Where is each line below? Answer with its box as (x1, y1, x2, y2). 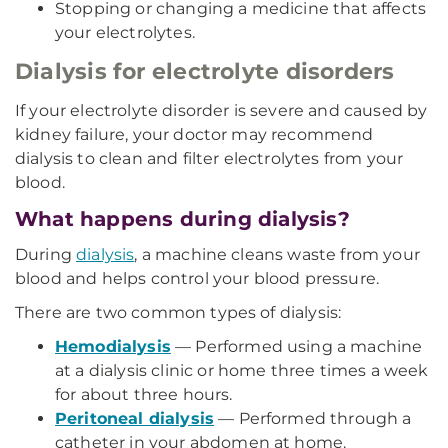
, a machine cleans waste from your (134, 245, 420, 264)
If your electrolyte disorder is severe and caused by (15, 101, 428, 120)
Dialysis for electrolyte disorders (15, 58, 395, 85)
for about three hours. (55, 385, 233, 404)
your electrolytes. (55, 23, 195, 42)
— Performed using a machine (170, 337, 423, 356)
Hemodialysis (55, 337, 171, 356)
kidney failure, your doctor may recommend (15, 125, 374, 144)
